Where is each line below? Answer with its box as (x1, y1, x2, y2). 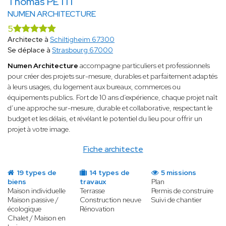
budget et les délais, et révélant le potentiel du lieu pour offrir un (8, 114, 202, 124)
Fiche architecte (83, 144, 143, 155)
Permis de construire (151, 186, 214, 196)
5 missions (159, 168, 197, 178)
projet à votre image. (8, 125, 71, 134)
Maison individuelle (8, 186, 66, 196)
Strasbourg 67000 (52, 45, 113, 55)
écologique (8, 204, 41, 214)
